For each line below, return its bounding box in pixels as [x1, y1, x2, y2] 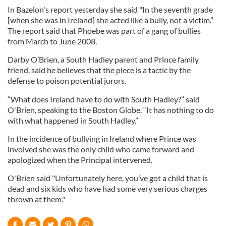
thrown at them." [8, 194, 65, 204]
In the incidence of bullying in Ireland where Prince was [8, 134, 196, 143]
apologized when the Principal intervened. [8, 155, 152, 164]
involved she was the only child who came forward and [8, 144, 194, 154]
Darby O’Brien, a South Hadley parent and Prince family [8, 54, 199, 64]
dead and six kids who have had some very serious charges [8, 184, 207, 193]
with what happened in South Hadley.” [8, 116, 138, 125]
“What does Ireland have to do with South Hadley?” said [8, 94, 200, 104]
